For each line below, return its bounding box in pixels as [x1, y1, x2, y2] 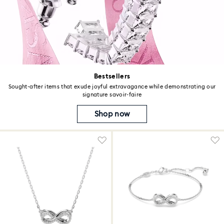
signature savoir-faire [82, 91, 142, 98]
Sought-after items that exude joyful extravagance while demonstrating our [8, 83, 216, 90]
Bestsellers [93, 72, 130, 80]
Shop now [94, 109, 130, 118]
